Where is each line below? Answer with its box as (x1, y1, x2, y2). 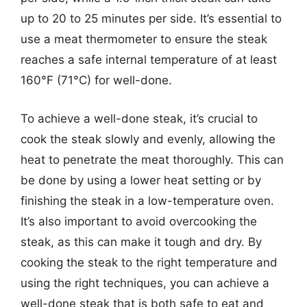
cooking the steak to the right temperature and (21, 255, 278, 269)
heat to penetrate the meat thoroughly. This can (21, 152, 284, 167)
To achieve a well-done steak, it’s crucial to (21, 111, 258, 125)
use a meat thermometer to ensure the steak (21, 32, 267, 46)
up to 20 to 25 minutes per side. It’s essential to (21, 12, 282, 25)
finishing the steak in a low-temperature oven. (21, 193, 274, 208)
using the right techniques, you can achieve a (21, 275, 269, 290)
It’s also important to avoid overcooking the (21, 214, 257, 228)
